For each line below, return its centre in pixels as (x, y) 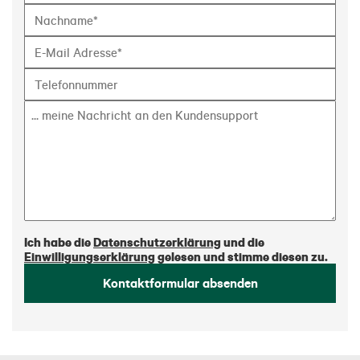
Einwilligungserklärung (90, 256)
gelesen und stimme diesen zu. (241, 256)
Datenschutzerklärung (157, 242)
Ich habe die (59, 242)
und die (243, 242)
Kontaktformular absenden (180, 283)
